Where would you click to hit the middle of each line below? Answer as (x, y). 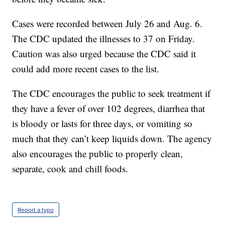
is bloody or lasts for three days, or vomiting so (102, 124)
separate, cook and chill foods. (70, 169)
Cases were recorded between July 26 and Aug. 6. (107, 24)
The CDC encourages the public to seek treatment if (111, 93)
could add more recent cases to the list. (86, 69)
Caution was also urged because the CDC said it (104, 54)
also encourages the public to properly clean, (98, 154)
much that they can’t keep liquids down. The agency (112, 139)
